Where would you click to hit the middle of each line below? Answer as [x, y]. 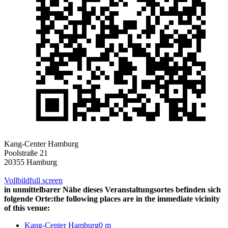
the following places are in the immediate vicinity [137, 199]
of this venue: [27, 208]
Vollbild [17, 181]
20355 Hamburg [31, 162]
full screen [46, 181]
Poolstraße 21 [27, 153]
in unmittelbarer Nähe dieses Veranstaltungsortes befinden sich [112, 190]
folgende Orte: [29, 199]
